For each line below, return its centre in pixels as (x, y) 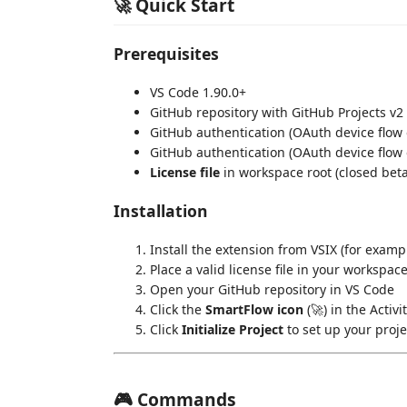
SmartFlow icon (254, 309)
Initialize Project (233, 329)
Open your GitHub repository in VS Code (272, 289)
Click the (178, 309)
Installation (161, 211)
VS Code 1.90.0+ (198, 92)
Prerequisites (166, 54)
